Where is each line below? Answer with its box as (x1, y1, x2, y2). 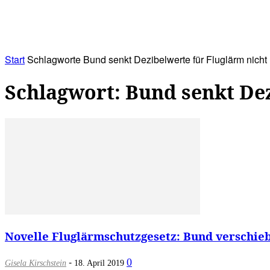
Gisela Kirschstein (5, 258, 66, 268)
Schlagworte (27, 52, 81, 66)
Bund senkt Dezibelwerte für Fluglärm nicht (83, 52, 267, 66)
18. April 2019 (74, 258, 124, 268)
